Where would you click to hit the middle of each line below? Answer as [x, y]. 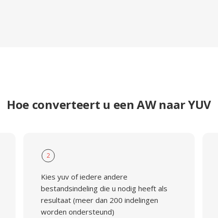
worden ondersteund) [77, 212]
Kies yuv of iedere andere [84, 177]
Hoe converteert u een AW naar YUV [109, 104]
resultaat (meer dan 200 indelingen [99, 200]
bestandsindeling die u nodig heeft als [104, 188]
